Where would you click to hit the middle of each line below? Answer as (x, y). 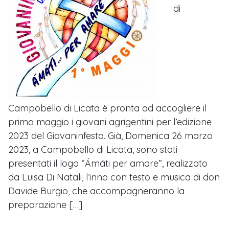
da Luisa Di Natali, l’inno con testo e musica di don (114, 177)
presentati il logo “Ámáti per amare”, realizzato (108, 164)
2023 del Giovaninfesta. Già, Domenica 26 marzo (110, 136)
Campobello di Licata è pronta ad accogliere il (107, 108)
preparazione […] (45, 205)
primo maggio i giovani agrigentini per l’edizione (110, 122)
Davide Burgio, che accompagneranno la (96, 191)
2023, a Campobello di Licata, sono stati (93, 150)
